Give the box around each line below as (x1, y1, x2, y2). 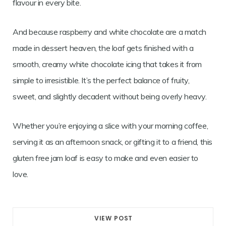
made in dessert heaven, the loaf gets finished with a (13, 43, 194, 53)
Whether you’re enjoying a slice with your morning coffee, (13, 121, 208, 131)
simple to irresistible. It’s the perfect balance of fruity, (13, 75, 190, 86)
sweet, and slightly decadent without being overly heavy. (13, 91, 207, 102)
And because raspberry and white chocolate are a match (13, 27, 206, 37)
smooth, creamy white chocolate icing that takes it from (13, 59, 202, 70)
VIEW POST (94, 214, 133, 223)
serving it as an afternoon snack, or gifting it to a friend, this (13, 137, 213, 147)
